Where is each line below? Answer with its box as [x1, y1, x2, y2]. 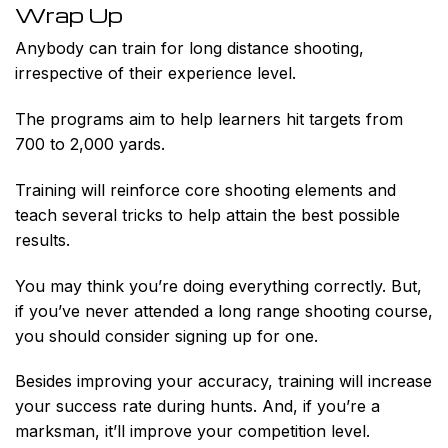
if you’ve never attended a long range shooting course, [15, 300, 433, 321]
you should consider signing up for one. [15, 325, 318, 346]
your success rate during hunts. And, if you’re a [15, 396, 380, 417]
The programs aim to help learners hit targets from [15, 108, 403, 129]
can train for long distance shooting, [89, 38, 364, 59]
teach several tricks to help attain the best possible [15, 204, 400, 225]
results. [15, 229, 70, 250]
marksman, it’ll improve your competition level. [15, 421, 370, 442]
